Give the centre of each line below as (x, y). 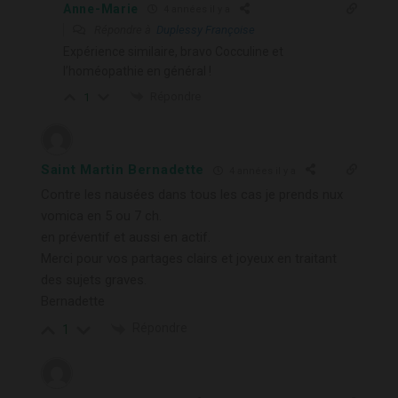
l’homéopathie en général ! (137, 71)
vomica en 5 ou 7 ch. (101, 216)
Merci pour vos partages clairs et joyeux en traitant (189, 259)
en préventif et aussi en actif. (126, 238)
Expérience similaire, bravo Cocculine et (173, 51)
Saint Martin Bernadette (123, 170)
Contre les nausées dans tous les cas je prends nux (192, 195)
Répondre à (124, 29)
